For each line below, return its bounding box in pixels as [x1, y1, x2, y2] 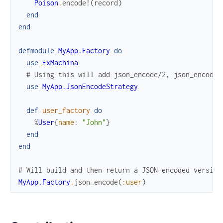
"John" [82, 118, 106, 127]
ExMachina [42, 58, 78, 67]
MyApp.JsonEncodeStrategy [42, 82, 138, 91]
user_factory [42, 106, 90, 115]
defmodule [18, 46, 54, 55]
